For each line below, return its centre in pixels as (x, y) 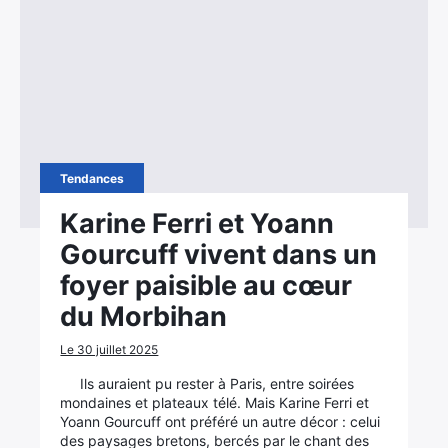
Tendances (92, 178)
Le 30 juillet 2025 (109, 349)
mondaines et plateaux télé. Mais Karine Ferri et (215, 402)
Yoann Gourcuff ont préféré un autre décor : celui (220, 421)
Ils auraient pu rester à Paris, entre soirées (217, 383)
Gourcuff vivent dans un (219, 254)
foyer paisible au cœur (206, 285)
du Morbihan (144, 316)
